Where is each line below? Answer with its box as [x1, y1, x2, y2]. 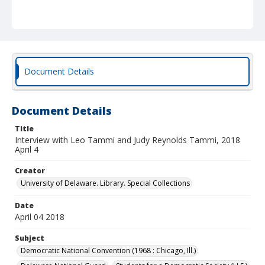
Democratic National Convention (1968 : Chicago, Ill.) [21, 245, 196, 256]
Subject [15, 233, 44, 243]
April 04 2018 [15, 211, 64, 222]
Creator [15, 166, 45, 176]
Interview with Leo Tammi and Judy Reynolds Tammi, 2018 [15, 134, 240, 146]
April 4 [15, 144, 38, 155]
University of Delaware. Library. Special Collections [21, 178, 190, 188]
